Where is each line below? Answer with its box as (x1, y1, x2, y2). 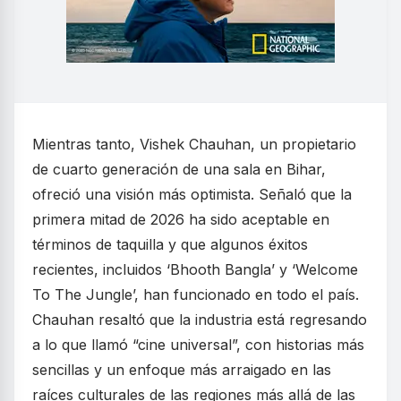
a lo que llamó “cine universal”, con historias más (32, 336, 364, 354)
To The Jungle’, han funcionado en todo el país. (32, 286, 359, 303)
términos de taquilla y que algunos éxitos (32, 235, 308, 253)
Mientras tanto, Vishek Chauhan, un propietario (32, 135, 356, 153)
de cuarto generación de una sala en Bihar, (32, 160, 326, 178)
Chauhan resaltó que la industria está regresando (32, 311, 367, 328)
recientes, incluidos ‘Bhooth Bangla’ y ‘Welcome (32, 260, 358, 278)
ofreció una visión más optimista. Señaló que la (32, 185, 352, 203)
